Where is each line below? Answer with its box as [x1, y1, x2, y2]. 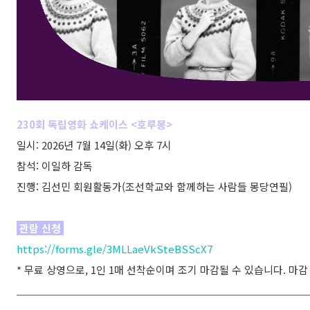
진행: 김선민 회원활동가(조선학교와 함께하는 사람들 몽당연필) [17, 179, 292, 194]
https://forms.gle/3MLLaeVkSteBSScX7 [17, 241, 212, 256]
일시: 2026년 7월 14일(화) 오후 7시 [17, 138, 172, 152]
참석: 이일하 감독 [17, 158, 93, 173]
